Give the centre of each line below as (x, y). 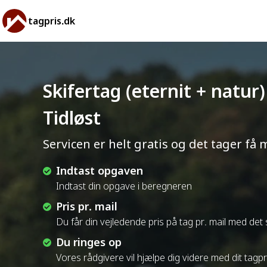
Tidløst (72, 118)
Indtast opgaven (100, 170)
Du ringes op (89, 242)
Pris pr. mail (87, 206)
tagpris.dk (51, 21)
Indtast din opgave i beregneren (124, 186)
